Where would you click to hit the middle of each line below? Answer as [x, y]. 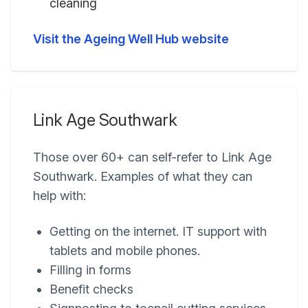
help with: [59, 196]
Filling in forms [90, 270]
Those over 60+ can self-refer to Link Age [152, 157]
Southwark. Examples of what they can [143, 176]
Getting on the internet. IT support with [158, 231]
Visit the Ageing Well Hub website [131, 39]
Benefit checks [91, 289]
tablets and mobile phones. [125, 251]
